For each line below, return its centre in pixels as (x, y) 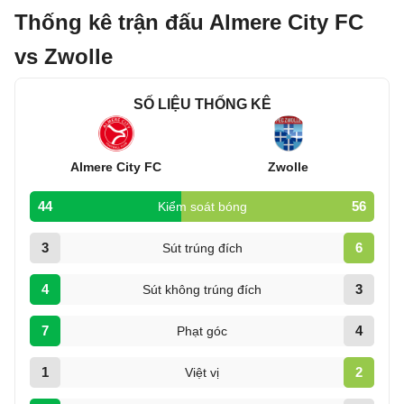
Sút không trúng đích (202, 289)
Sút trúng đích (202, 248)
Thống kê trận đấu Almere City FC (189, 22)
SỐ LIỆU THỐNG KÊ (202, 104)
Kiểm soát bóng (202, 207)
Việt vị (202, 372)
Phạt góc (202, 331)
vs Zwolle (64, 56)
